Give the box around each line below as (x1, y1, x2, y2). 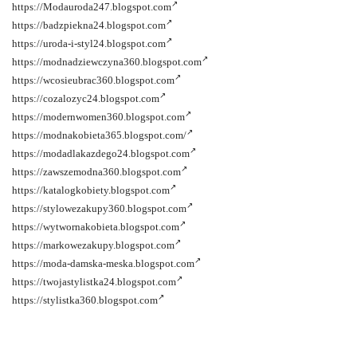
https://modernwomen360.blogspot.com (12, 111, 185, 123)
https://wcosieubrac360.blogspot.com (12, 74, 175, 86)
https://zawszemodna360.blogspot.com (12, 166, 181, 178)
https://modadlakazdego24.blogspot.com (12, 147, 190, 159)
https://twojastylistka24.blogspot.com (12, 276, 176, 288)
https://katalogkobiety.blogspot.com (12, 184, 170, 196)
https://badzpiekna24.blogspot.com (12, 19, 166, 31)
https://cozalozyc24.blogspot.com (12, 92, 159, 104)
